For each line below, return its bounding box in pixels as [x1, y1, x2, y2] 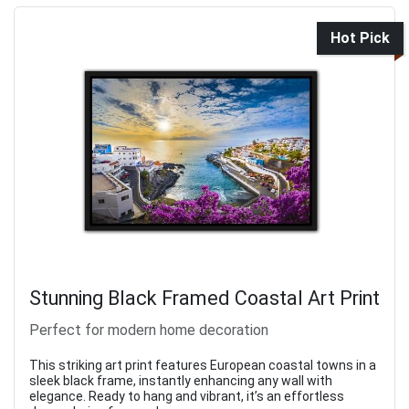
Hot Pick [330, 29, 390, 47]
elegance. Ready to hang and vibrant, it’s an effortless [29, 389, 344, 404]
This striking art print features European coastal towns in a [29, 358, 376, 373]
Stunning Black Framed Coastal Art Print [29, 287, 380, 310]
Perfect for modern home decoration [29, 321, 268, 340]
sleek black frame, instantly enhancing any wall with [29, 373, 332, 389]
